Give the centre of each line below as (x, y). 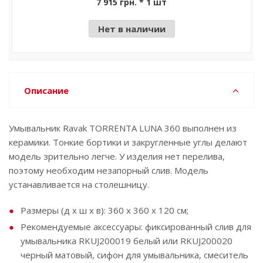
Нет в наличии (131, 28)
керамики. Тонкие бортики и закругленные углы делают (128, 142)
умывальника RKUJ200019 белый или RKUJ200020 (127, 240)
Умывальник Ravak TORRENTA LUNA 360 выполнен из (123, 128)
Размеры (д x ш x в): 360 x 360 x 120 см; (104, 210)
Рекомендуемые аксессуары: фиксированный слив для (136, 226)
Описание (46, 90)
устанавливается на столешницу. (79, 184)
